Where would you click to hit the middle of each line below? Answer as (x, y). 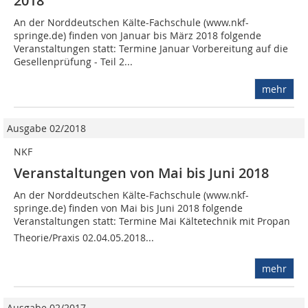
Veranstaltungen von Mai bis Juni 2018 (141, 173)
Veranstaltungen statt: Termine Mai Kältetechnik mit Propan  (153, 221)
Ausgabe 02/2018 (46, 129)
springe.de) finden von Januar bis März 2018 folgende (137, 36)
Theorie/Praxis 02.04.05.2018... (84, 238)
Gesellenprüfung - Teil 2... (73, 62)
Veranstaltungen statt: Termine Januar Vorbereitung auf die (151, 49)
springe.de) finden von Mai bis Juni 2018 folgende (128, 208)
